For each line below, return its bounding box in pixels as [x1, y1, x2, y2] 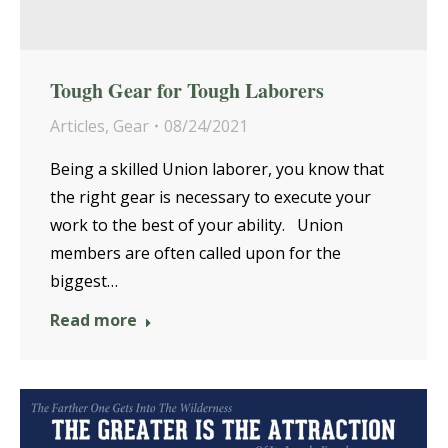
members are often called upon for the [50, 241, 341, 264]
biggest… [50, 269, 118, 292]
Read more [50, 308, 137, 331]
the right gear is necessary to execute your [50, 185, 371, 208]
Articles [50, 114, 105, 137]
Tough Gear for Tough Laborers [50, 75, 324, 105]
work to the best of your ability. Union [50, 213, 343, 236]
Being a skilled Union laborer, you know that [50, 157, 384, 180]
